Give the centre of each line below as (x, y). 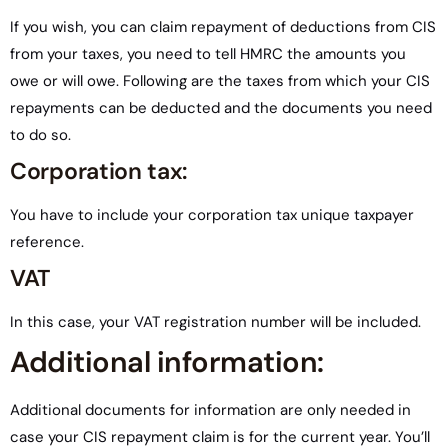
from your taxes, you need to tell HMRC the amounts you (208, 54)
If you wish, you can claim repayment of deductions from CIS (223, 27)
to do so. (42, 135)
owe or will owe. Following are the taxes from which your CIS (220, 81)
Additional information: (167, 362)
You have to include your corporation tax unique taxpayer (212, 215)
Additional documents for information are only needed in (210, 410)
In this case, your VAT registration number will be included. (217, 322)
